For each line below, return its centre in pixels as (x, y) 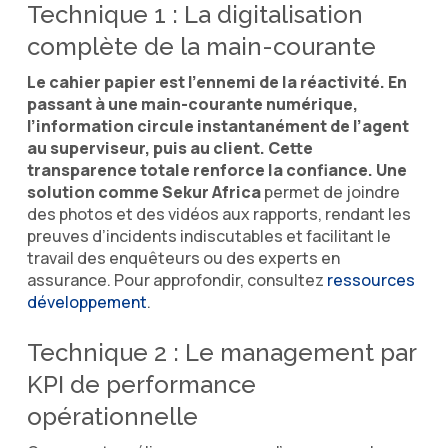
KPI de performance (141, 384)
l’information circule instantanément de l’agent (217, 125)
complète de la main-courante (201, 46)
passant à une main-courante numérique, (192, 103)
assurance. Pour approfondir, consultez (176, 279)
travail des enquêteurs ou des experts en (183, 257)
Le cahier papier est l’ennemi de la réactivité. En (216, 81)
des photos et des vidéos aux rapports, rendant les (218, 213)
